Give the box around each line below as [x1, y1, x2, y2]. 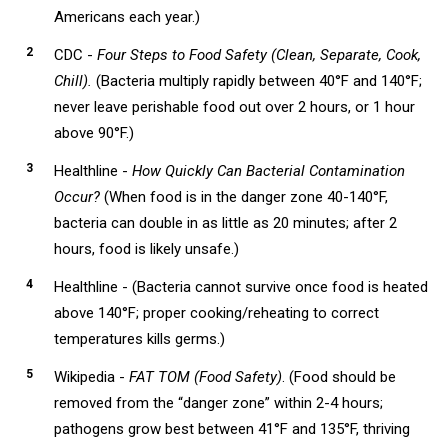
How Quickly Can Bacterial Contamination [131, 162, 405, 181]
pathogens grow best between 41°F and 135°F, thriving [53, 420, 410, 439]
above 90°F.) [53, 124, 134, 143]
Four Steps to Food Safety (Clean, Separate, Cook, [96, 46, 421, 65]
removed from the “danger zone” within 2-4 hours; [53, 394, 383, 413]
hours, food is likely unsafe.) [53, 240, 239, 259]
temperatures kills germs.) [53, 330, 225, 349]
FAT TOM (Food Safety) [128, 368, 282, 387]
